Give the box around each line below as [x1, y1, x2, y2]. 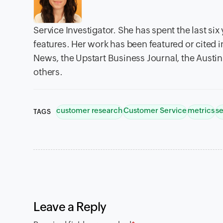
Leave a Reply [33, 200, 107, 214]
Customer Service [123, 106, 187, 114]
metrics [188, 106, 215, 114]
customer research [56, 106, 123, 114]
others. [33, 66, 63, 77]
